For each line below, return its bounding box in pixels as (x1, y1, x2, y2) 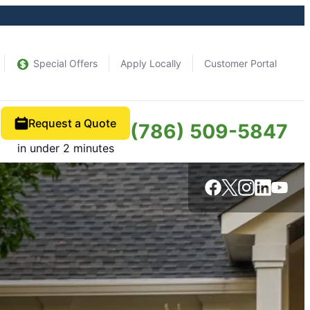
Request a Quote (28, 116, 116, 130)
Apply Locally (120, 57, 181, 69)
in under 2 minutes (17, 141, 114, 155)
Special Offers (33, 57, 98, 69)
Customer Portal (204, 57, 277, 69)
